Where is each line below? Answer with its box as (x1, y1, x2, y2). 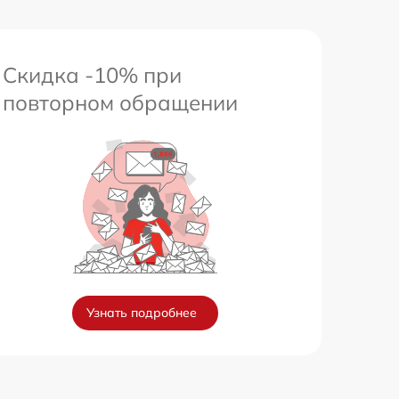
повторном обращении (3, 89, 238, 116)
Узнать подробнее (86, 305, 197, 321)
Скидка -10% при (3, 61, 182, 88)
